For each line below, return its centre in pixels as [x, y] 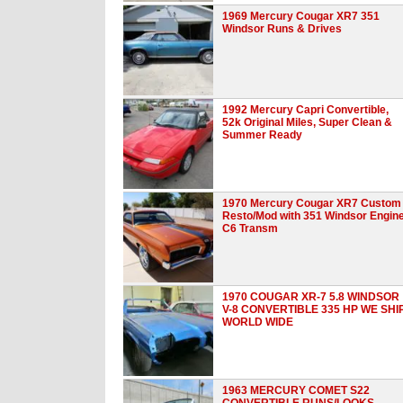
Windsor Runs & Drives [282, 28]
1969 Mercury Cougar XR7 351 [301, 16]
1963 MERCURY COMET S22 [296, 390]
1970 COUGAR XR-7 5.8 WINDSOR [311, 296]
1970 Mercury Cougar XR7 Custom [312, 203]
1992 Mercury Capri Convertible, [305, 109]
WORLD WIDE [258, 322]
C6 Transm [250, 228]
